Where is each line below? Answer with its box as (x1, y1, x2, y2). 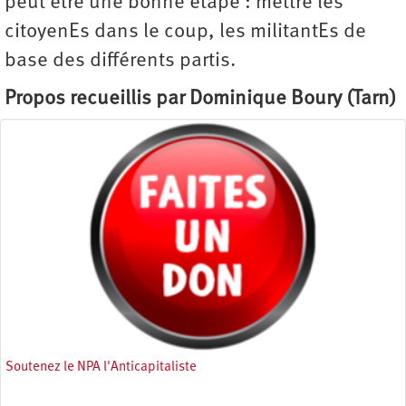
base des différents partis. (5, 50, 236, 72)
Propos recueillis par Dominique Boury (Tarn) (5, 88, 396, 110)
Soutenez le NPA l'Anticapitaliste (5, 360, 197, 374)
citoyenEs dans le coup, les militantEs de (5, 21, 366, 43)
